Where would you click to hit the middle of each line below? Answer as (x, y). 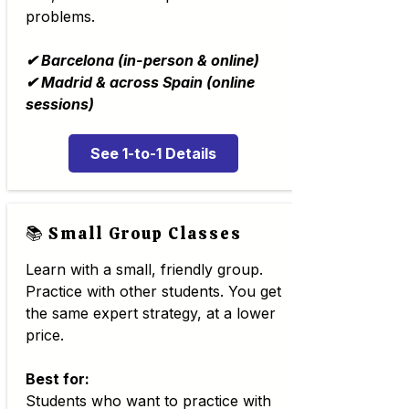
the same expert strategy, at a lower (150, 313)
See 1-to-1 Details (153, 153)
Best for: (57, 379)
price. (44, 335)
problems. (60, 16)
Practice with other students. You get (153, 291)
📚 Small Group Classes (133, 233)
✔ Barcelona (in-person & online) (142, 60)
